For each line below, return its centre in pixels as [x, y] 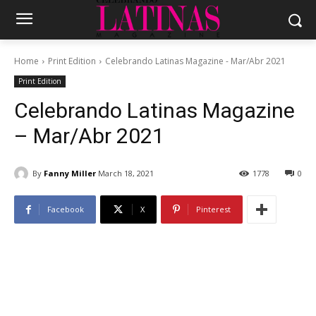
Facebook [66, 209]
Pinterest [213, 209]
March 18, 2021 [126, 174]
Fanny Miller [70, 173]
